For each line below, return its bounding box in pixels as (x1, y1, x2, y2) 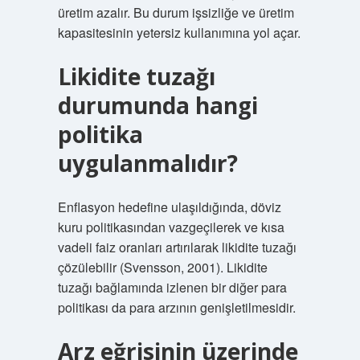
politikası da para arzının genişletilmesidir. (57, 298, 296, 317)
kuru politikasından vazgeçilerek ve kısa (57, 218, 284, 236)
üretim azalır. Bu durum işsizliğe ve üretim (57, 3, 294, 22)
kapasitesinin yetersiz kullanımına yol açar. (57, 23, 301, 42)
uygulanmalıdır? (57, 148, 238, 178)
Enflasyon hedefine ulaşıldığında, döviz (57, 198, 281, 216)
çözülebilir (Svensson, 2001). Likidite (57, 258, 268, 276)
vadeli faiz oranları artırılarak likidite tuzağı (57, 238, 297, 256)
